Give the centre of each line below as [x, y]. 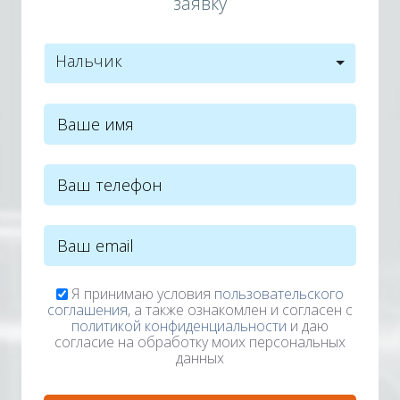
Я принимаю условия [141, 294]
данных [200, 358]
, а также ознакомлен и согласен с [240, 310]
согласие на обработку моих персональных [200, 342]
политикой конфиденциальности [179, 326]
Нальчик [89, 61]
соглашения [87, 310]
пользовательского [279, 294]
